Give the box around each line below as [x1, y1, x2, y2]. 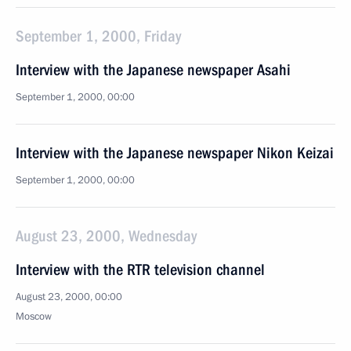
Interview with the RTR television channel [16, 260, 265, 279]
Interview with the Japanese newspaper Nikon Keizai [16, 143, 334, 162]
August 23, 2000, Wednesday [16, 226, 197, 245]
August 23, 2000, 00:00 [16, 290, 122, 304]
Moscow [16, 309, 52, 324]
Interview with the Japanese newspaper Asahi [16, 60, 291, 79]
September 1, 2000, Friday [16, 27, 181, 45]
